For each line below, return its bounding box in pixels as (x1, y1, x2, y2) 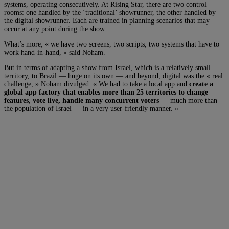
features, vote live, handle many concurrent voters (4, 96, 159, 104)
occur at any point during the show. (4, 25, 106, 33)
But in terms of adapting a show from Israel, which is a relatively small (4, 63, 211, 72)
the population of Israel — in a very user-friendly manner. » (4, 104, 178, 112)
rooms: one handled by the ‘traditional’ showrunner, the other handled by (4, 8, 216, 16)
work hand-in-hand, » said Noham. (4, 48, 105, 56)
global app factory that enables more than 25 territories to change (4, 88, 208, 96)
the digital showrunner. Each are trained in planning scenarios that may (4, 16, 210, 25)
